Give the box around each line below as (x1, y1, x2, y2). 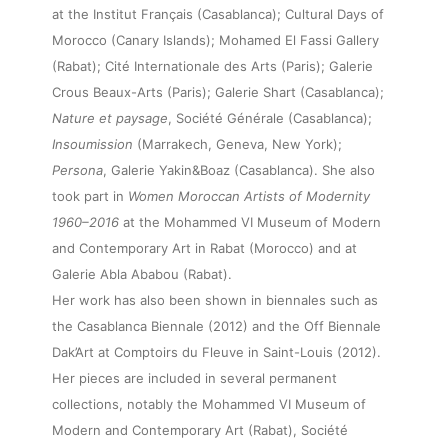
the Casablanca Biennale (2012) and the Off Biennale (52, 318, 381, 335)
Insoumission (52, 136, 133, 153)
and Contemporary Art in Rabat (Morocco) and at (52, 240, 357, 257)
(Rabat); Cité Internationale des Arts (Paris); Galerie (52, 58, 373, 75)
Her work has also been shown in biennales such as (52, 292, 378, 309)
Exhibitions (24, 321, 229, 371)
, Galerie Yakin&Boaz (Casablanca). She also (103, 162, 375, 179)
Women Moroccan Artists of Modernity (128, 188, 370, 205)
